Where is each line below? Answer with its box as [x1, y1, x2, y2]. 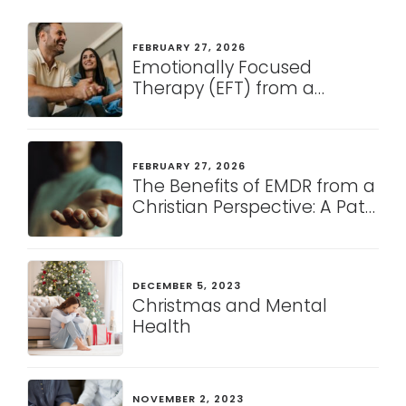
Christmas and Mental [132, 293, 328, 318]
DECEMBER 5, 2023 [132, 277, 242, 293]
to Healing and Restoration [132, 216, 364, 241]
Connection [132, 138, 236, 163]
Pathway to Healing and [132, 117, 343, 142]
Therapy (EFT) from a [132, 75, 315, 101]
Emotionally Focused [132, 54, 313, 80]
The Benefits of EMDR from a [132, 174, 376, 199]
